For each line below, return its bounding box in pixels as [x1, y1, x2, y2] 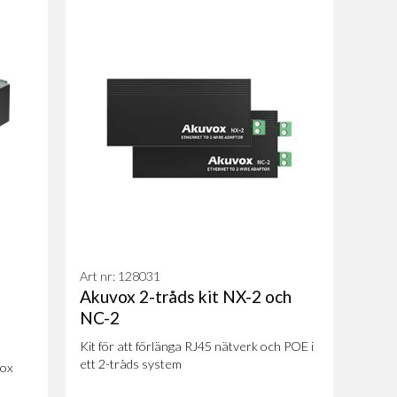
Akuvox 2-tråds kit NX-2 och [79, 285, 292, 307]
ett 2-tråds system [79, 355, 182, 371]
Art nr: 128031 [79, 268, 160, 284]
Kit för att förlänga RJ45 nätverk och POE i [79, 338, 314, 354]
